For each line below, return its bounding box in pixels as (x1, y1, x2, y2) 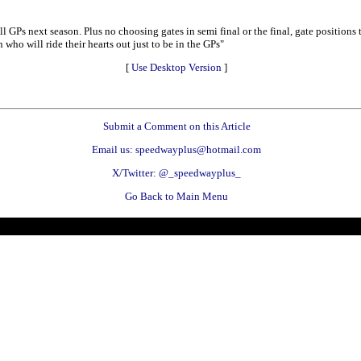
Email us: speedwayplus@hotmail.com (92, 143, 261, 156)
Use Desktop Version (131, 60, 222, 73)
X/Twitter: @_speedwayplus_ (112, 166, 241, 179)
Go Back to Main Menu (125, 189, 228, 202)
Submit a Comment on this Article (102, 119, 251, 132)
